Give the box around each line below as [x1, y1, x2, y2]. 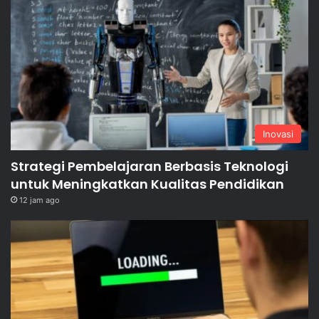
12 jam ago [19, 194, 60, 205]
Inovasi [263, 127, 293, 140]
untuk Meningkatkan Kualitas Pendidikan [11, 174, 284, 193]
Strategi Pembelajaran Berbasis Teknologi [11, 157, 288, 175]
